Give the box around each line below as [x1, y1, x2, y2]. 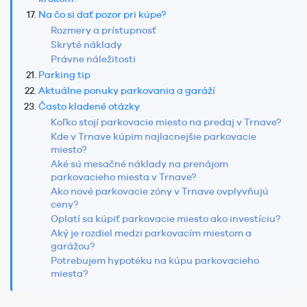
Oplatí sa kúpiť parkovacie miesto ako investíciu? [51, 213, 280, 225]
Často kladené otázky [38, 101, 140, 112]
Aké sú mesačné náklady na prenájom [51, 158, 228, 170]
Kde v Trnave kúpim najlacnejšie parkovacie [51, 131, 256, 143]
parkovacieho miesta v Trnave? [51, 171, 196, 183]
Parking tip [38, 69, 90, 81]
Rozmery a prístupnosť [51, 25, 156, 36]
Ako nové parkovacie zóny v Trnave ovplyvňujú [51, 186, 269, 197]
